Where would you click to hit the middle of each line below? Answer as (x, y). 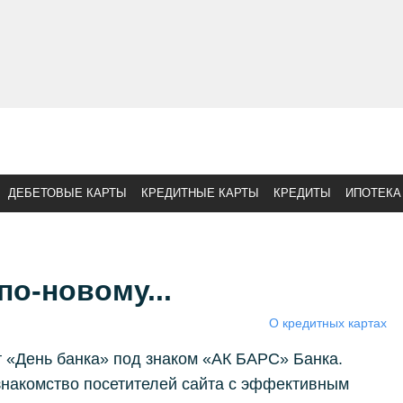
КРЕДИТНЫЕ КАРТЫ (200, 193)
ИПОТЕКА (373, 193)
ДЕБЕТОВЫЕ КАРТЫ (67, 193)
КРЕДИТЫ (302, 193)
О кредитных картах (327, 323)
